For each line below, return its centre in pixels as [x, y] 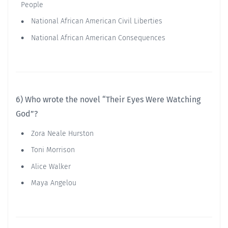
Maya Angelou [53, 183]
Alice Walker [50, 166]
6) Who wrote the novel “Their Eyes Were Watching [108, 99]
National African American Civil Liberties [96, 21]
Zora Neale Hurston [61, 133]
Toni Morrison [52, 150]
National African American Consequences [97, 38]
